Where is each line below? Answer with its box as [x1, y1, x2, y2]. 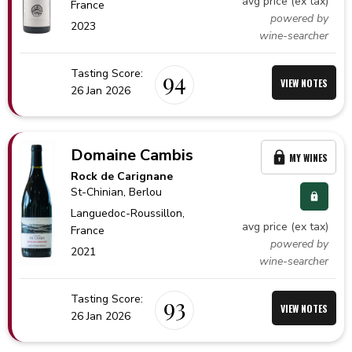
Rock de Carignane [71, 169, 174, 184]
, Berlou [123, 185, 163, 200]
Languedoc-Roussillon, [71, 206, 185, 221]
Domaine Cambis [71, 145, 194, 166]
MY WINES [289, 150, 328, 164]
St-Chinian [71, 185, 124, 200]
